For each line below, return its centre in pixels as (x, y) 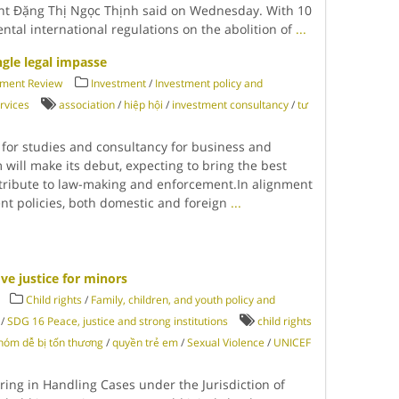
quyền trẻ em (146, 342)
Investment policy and (209, 83)
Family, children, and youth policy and (183, 300)
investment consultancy (231, 105)
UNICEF (293, 342)
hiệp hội (144, 105)
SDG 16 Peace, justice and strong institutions (118, 321)
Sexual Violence (226, 342)
